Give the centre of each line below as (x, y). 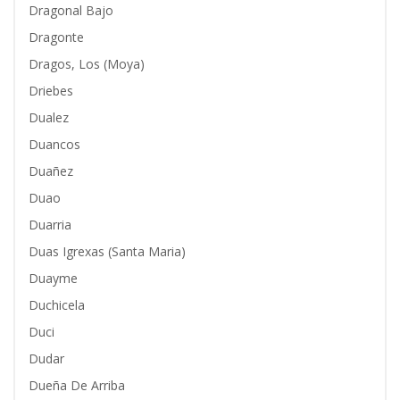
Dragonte (56, 37)
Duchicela (57, 305)
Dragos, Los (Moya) (87, 64)
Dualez (49, 117)
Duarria (50, 225)
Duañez (51, 171)
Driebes (51, 91)
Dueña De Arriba (77, 385)
